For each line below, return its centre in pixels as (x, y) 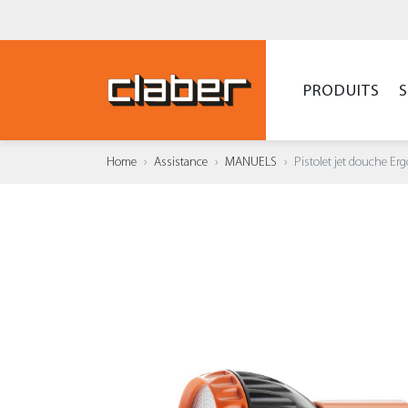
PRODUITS (341, 90)
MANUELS (251, 162)
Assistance (181, 162)
